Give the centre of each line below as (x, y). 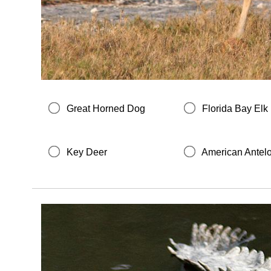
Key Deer (87, 152)
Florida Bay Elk (235, 108)
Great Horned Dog (106, 108)
